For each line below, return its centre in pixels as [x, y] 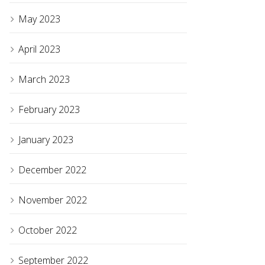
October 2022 [48, 230]
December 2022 [52, 170]
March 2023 [44, 80]
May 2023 [39, 19]
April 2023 [39, 49]
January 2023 [46, 140]
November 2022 [53, 200]
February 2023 [49, 110]
